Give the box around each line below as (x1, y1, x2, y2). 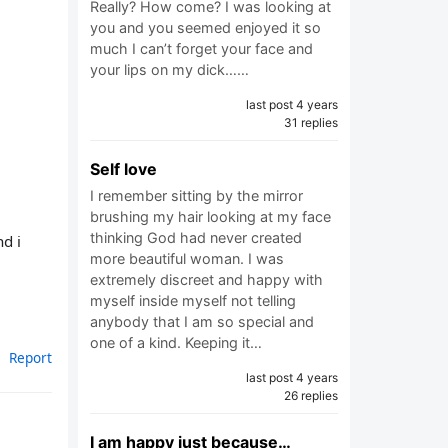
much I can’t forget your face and (90, 40, 313, 57)
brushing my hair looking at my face (90, 208, 331, 225)
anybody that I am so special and (90, 313, 314, 330)
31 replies (284, 115, 338, 130)
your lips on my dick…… (90, 61, 249, 78)
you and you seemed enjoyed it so (90, 19, 321, 36)
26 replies (284, 388, 338, 403)
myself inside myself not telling (90, 292, 296, 309)
